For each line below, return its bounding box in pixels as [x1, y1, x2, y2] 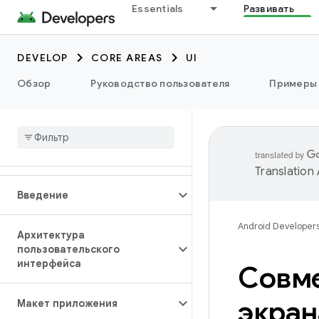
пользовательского [17, 243, 120, 256]
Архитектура [17, 229, 85, 241]
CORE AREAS [90, 51, 163, 64]
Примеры [269, 77, 317, 90]
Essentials [132, 2, 184, 15]
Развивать [243, 2, 294, 15]
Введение [17, 189, 68, 202]
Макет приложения [17, 297, 117, 310]
